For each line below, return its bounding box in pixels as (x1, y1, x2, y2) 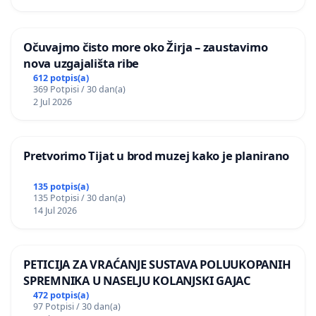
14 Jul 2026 (32, 204, 77, 217)
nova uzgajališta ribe (23, 55, 140, 72)
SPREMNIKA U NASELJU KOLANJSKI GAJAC (23, 272, 251, 288)
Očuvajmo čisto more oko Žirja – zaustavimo (23, 39, 268, 56)
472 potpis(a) (32, 288, 89, 301)
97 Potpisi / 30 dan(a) (32, 300, 121, 312)
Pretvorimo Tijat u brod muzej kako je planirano (23, 147, 290, 164)
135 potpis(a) (32, 180, 89, 193)
